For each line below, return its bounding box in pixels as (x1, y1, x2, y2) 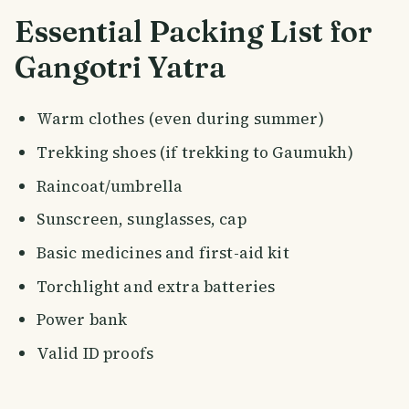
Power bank (36, 309, 128, 331)
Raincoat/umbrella (36, 174, 184, 197)
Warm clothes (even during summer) (36, 108, 324, 131)
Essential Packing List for (15, 14, 372, 50)
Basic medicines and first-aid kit (36, 241, 289, 264)
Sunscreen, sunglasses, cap (36, 208, 246, 231)
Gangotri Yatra (15, 49, 226, 86)
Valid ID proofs (36, 341, 154, 364)
